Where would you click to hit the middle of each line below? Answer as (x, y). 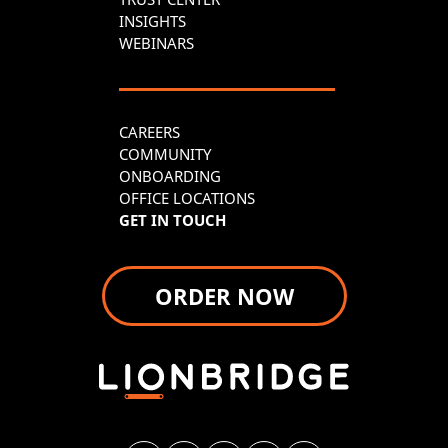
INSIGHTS (152, 21)
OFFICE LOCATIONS (187, 198)
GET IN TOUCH (172, 220)
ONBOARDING (170, 176)
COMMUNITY (165, 154)
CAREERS (149, 132)
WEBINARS (156, 43)
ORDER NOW (224, 296)
